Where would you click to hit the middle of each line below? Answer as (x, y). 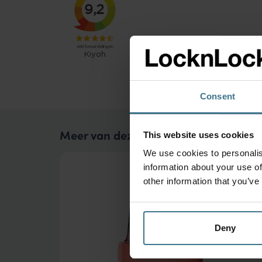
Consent (218, 96)
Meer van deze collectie (123, 135)
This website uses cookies (198, 135)
